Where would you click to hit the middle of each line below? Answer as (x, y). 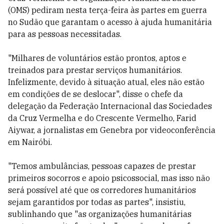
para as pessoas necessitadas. (65, 34)
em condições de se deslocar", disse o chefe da (95, 94)
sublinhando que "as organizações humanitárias (100, 214)
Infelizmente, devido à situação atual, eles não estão (106, 82)
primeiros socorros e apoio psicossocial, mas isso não (109, 178)
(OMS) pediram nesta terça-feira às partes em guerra (107, 10)
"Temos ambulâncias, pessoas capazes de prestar (102, 166)
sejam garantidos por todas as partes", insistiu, (97, 202)
